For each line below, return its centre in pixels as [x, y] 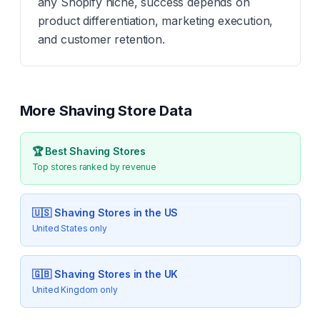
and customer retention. [101, 39]
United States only [69, 228]
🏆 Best [51, 151]
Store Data [153, 111]
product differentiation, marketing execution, [155, 21]
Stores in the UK [136, 274]
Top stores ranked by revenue [94, 167]
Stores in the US [136, 212]
